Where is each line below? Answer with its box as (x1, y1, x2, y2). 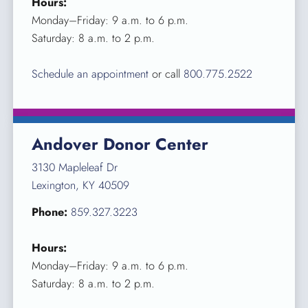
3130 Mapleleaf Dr (32, 159, 118, 175)
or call (148, 66, 184, 82)
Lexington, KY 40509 (32, 177, 130, 193)
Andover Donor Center (32, 132, 209, 156)
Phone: (32, 204, 68, 221)
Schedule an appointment (32, 66, 149, 82)
